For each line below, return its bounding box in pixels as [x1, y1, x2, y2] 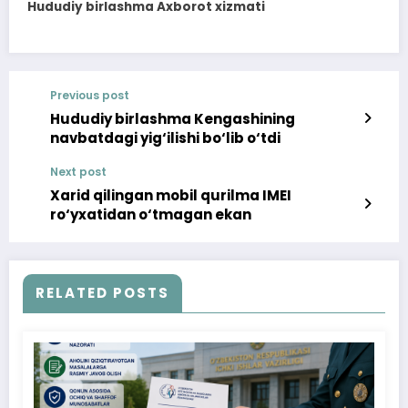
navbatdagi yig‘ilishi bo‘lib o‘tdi [50, 127, 280, 148]
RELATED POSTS [36, 282, 169, 302]
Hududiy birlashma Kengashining [50, 108, 295, 128]
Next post [50, 163, 107, 179]
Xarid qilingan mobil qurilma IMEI [50, 185, 291, 205]
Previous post [50, 87, 129, 103]
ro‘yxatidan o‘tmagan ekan [50, 204, 251, 224]
